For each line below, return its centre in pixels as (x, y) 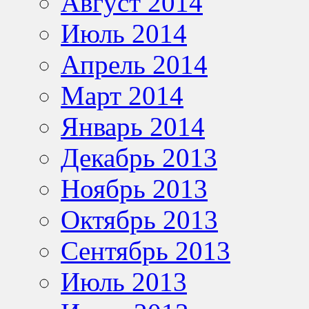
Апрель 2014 (134, 64)
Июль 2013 (124, 281)
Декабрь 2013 (139, 157)
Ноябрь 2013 (134, 188)
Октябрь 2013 (139, 219)
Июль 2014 (124, 33)
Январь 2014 (133, 126)
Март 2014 (122, 95)
